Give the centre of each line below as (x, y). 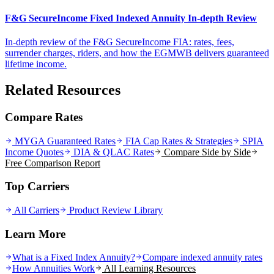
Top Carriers (37, 187)
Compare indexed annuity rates (202, 257)
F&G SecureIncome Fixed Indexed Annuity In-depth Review (131, 18)
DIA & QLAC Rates (113, 152)
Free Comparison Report (53, 163)
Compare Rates (44, 117)
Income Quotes (34, 152)
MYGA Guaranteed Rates (64, 141)
